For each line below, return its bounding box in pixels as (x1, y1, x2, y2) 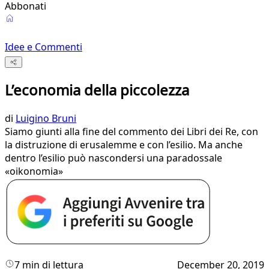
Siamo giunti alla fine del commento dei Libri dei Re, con (5, 125, 258, 139)
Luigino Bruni (16, 112, 76, 125)
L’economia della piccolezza (5, 80, 189, 100)
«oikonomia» (5, 165, 63, 178)
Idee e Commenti (5, 40, 82, 53)
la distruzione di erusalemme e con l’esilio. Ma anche (5, 138, 243, 152)
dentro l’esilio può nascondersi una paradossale (5, 151, 222, 165)
